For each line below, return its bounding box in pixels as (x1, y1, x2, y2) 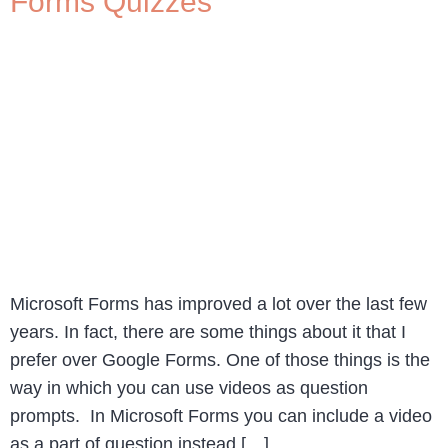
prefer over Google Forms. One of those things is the (10, 349, 430, 370)
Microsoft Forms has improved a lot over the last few (10, 293, 427, 314)
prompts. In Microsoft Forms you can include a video (10, 405, 432, 426)
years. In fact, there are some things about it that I (10, 321, 406, 342)
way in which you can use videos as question (10, 377, 368, 398)
